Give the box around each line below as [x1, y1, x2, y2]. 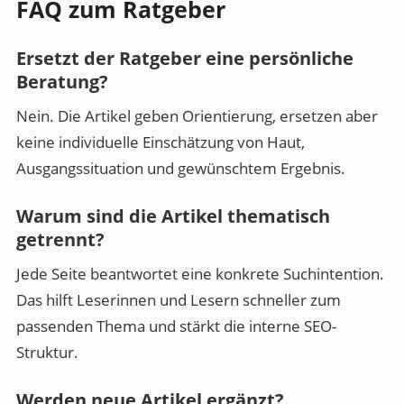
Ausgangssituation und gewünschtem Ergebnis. [16, 158, 345, 179]
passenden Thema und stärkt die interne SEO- [16, 316, 336, 337]
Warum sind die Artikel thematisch [16, 204, 330, 229]
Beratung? [16, 69, 108, 95]
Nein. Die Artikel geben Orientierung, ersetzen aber [16, 106, 378, 127]
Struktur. [16, 342, 78, 363]
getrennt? [16, 227, 105, 252]
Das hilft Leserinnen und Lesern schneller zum [16, 289, 341, 311]
